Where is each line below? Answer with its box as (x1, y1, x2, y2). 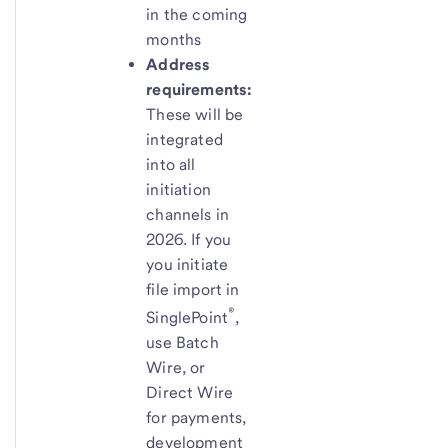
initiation (146, 179, 211, 199)
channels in (146, 204, 230, 224)
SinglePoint (146, 307, 229, 327)
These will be (146, 104, 244, 124)
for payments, (146, 407, 247, 427)
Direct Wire (146, 382, 234, 402)
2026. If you (146, 229, 232, 249)
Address (146, 54, 211, 74)
